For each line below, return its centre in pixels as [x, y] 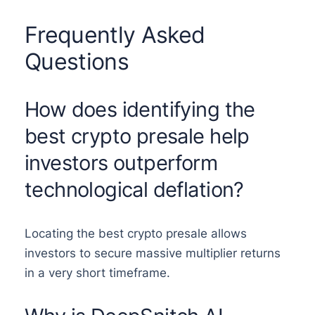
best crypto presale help [137, 136]
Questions [77, 62]
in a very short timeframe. [97, 273]
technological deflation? [134, 189]
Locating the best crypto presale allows [135, 234]
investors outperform [121, 162]
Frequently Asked [115, 35]
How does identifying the [140, 109]
